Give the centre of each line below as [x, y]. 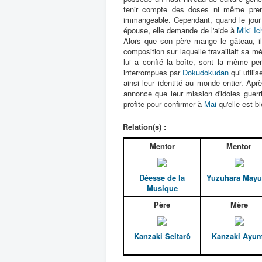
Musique [162, 188]
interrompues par [153, 72]
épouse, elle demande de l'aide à [180, 30]
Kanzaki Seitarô [162, 236]
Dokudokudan [206, 72]
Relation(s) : [144, 127]
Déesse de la [162, 178]
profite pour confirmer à [164, 104]
